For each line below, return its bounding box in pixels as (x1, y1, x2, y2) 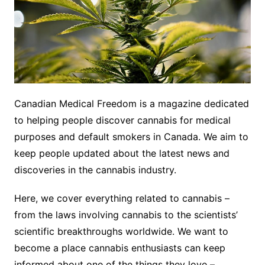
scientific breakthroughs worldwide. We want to (14, 225, 228, 238)
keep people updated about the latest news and (14, 147, 230, 160)
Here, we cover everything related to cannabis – (14, 192, 230, 205)
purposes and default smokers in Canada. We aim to (14, 131, 248, 143)
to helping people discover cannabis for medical (14, 114, 231, 127)
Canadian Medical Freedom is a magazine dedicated (14, 98, 249, 110)
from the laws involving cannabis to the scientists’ (14, 209, 238, 221)
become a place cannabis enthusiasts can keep (14, 242, 225, 254)
